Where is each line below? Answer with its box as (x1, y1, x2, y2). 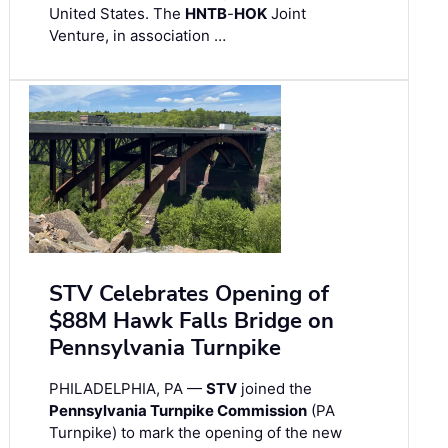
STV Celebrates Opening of (49, 278, 329, 309)
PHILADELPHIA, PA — (49, 378, 206, 398)
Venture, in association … (49, 25, 226, 45)
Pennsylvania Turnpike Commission (49, 400, 307, 420)
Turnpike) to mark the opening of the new (49, 422, 342, 442)
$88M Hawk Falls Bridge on (49, 305, 334, 336)
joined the (237, 378, 312, 398)
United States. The (49, 3, 185, 23)
